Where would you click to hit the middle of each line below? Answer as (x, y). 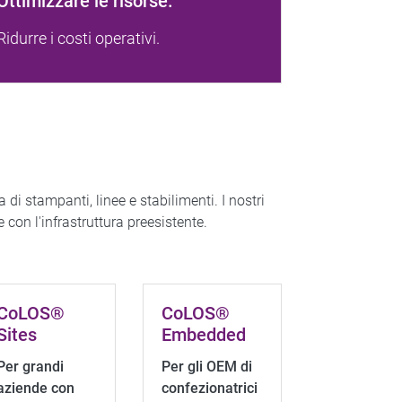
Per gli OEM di (207, 367)
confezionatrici (210, 388)
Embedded (204, 335)
